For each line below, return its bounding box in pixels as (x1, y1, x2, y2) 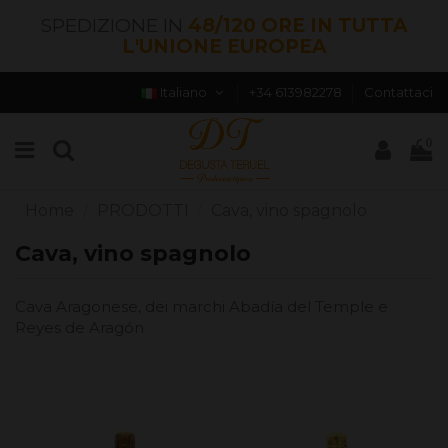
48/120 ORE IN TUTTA (187, 14, 408, 37)
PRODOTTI (96, 200, 189, 220)
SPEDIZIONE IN (40, 14, 188, 37)
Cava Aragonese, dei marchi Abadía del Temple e (15, 297, 388, 317)
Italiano (157, 84, 211, 100)
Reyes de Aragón (15, 318, 148, 338)
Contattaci (363, 84, 433, 100)
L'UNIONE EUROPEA (121, 35, 327, 58)
